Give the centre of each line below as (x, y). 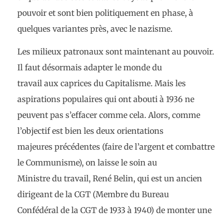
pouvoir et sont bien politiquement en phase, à (105, 13)
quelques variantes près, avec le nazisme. (95, 28)
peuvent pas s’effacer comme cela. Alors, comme (109, 115)
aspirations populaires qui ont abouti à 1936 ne (106, 99)
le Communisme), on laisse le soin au (87, 163)
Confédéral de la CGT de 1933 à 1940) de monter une (114, 210)
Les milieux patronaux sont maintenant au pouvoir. (116, 52)
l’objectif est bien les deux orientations (90, 131)
